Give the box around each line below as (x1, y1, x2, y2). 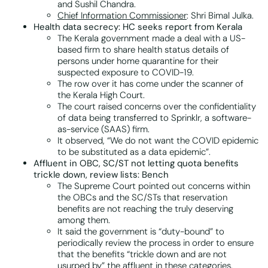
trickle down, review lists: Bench (33, 169, 169, 181)
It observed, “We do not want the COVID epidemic (57, 135, 258, 147)
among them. (57, 214, 110, 227)
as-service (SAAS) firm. (57, 123, 150, 136)
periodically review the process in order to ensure (57, 237, 254, 249)
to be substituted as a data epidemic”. (57, 146, 211, 159)
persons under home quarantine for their (57, 55, 218, 68)
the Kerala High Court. (57, 89, 145, 102)
